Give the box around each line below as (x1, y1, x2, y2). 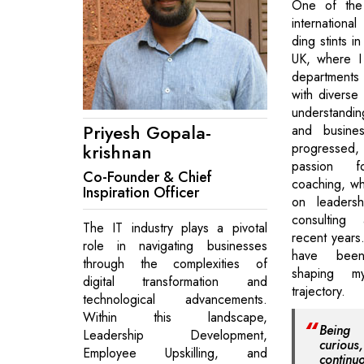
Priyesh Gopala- (83, 119, 211, 145)
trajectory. (291, 282, 345, 301)
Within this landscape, (83, 307, 267, 327)
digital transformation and (83, 271, 267, 291)
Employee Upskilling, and (83, 343, 267, 362)
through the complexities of (83, 253, 267, 273)
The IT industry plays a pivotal (83, 218, 267, 237)
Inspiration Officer (83, 181, 199, 203)
